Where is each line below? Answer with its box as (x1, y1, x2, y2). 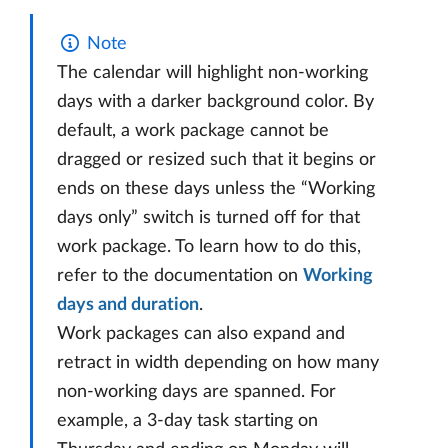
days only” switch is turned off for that (57, 209, 360, 228)
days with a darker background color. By (57, 93, 374, 112)
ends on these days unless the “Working (57, 180, 375, 199)
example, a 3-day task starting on (57, 412, 318, 431)
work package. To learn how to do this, (57, 238, 361, 257)
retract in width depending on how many (57, 354, 379, 373)
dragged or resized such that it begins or (57, 151, 376, 170)
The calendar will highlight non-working (57, 64, 368, 83)
